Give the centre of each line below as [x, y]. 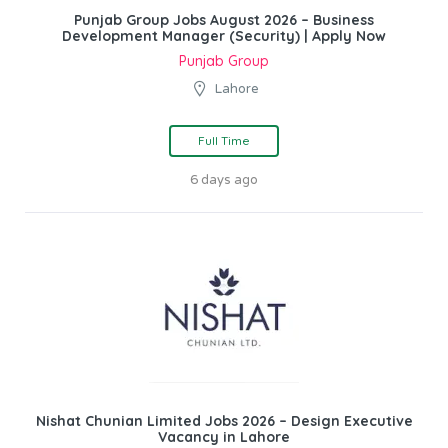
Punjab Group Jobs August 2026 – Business [224, 20]
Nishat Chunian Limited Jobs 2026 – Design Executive [224, 421]
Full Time [224, 141]
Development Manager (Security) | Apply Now [224, 36]
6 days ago [224, 180]
